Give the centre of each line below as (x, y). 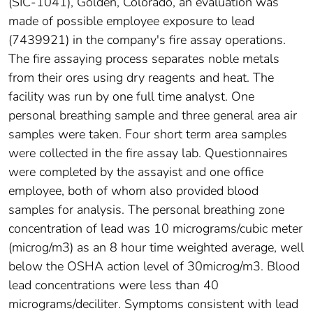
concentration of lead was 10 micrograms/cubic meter (155, 229)
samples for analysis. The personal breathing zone (146, 210)
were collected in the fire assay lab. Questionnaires (148, 153)
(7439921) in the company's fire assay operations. (147, 40)
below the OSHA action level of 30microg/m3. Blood (154, 267)
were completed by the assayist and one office (136, 172)
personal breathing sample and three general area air (153, 116)
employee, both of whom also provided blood (133, 191)
